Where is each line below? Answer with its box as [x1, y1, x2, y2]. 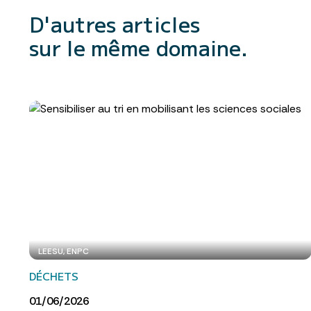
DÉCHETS [29, 269, 78, 284]
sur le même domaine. [29, 31, 248, 62]
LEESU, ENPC [38, 246, 89, 258]
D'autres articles [29, 8, 201, 39]
